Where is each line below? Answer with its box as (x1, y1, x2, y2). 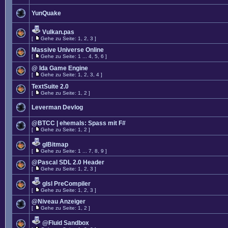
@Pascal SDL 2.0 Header (32, 159, 104, 166)
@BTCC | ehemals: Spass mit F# (32, 120, 126, 127)
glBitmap (42, 141, 68, 148)
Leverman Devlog (32, 104, 83, 111)
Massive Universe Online (32, 46, 104, 53)
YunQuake (32, 10, 61, 17)
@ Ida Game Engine (32, 65, 88, 72)
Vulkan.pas (42, 28, 74, 36)
